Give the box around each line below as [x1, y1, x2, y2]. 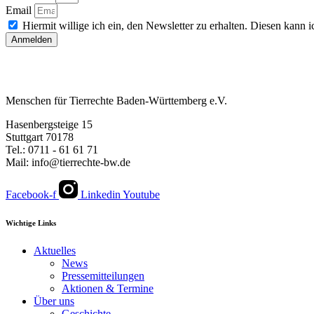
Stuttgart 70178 [6, 131, 74, 143]
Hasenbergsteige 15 [6, 118, 93, 130]
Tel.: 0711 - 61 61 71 [6, 144, 98, 156]
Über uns [34, 294, 74, 307]
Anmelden [11, 34, 52, 45]
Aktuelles [34, 244, 76, 257]
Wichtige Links [6, 218, 56, 227]
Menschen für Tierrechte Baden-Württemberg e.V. [6, 95, 227, 107]
